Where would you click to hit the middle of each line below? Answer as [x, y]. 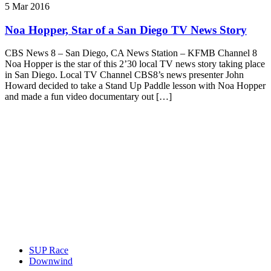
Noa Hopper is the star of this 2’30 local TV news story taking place [135, 64]
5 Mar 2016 [27, 6]
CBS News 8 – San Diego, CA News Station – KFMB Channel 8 [131, 53]
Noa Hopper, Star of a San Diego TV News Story [126, 30]
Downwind [51, 261]
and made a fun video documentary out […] [88, 97]
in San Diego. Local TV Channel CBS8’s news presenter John [124, 75]
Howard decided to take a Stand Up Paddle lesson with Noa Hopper [135, 86]
